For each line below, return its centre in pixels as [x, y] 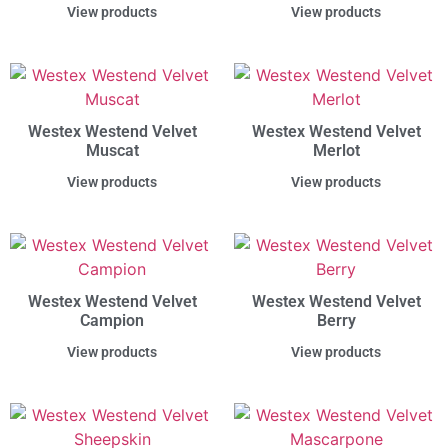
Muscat [112, 151]
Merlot [336, 151]
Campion [112, 321]
